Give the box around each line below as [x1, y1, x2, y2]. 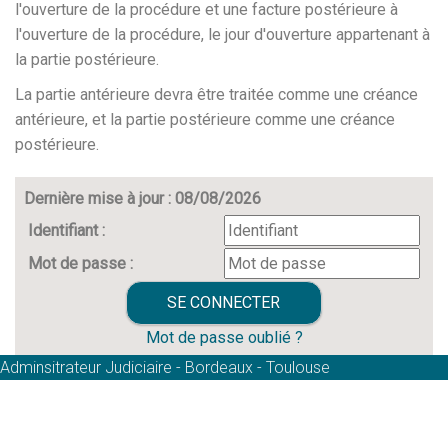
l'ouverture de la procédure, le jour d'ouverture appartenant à [15, 25, 430, 44]
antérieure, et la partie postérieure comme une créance [15, 110, 395, 129]
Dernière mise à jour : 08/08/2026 [24, 189, 261, 208]
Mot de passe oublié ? [145, 328, 303, 347]
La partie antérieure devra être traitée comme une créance [15, 85, 418, 104]
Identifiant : [28, 221, 106, 240]
